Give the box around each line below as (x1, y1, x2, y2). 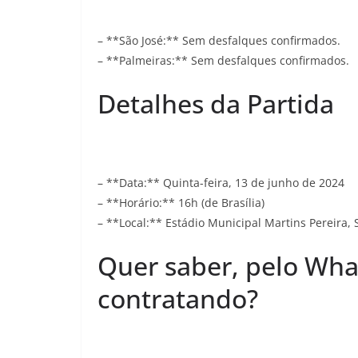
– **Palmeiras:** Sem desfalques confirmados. (97, 53, 349, 68)
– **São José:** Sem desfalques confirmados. (97, 33, 340, 48)
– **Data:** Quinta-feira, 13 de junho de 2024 (97, 175, 344, 190)
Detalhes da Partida (97, 86, 334, 121)
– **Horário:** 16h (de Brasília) (97, 195, 265, 210)
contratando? (97, 281, 258, 316)
